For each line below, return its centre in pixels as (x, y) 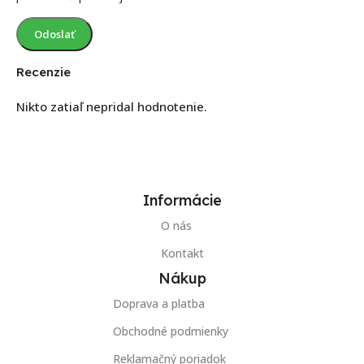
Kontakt (182, 253)
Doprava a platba (159, 303)
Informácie (182, 200)
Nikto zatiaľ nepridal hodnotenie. (112, 106)
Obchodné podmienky (171, 331)
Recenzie (43, 71)
